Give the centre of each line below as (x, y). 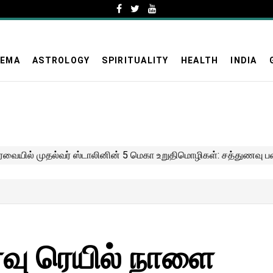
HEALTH (200, 60)
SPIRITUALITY (135, 60)
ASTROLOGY (61, 60)
